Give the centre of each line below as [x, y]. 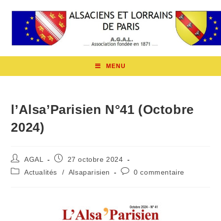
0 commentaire [159, 172]
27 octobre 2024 [95, 159]
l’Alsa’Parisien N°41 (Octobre [102, 109]
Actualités [41, 172]
